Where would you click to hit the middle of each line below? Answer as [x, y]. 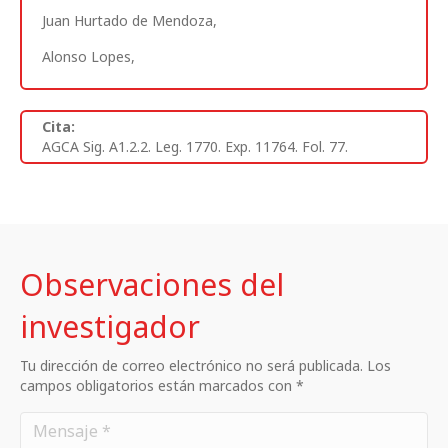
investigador [110, 326]
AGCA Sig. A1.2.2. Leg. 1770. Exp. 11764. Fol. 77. [195, 146]
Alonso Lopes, [88, 56]
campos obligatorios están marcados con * [162, 385]
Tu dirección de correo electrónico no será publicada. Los [205, 365]
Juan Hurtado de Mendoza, [129, 20]
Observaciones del [152, 284]
